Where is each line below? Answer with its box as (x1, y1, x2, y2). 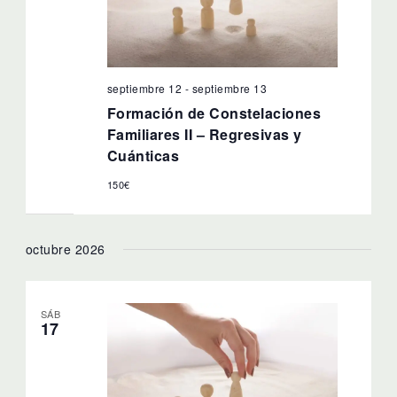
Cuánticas (106, 145, 180, 167)
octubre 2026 (25, 239, 105, 258)
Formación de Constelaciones (106, 103, 322, 124)
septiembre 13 (191, 81, 268, 97)
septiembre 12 (106, 81, 183, 97)
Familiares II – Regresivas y (106, 124, 302, 145)
